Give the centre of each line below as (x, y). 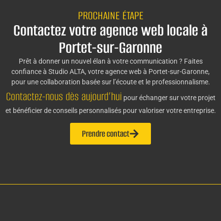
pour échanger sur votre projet (168, 98)
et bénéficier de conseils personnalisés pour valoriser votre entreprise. (110, 111)
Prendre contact (106, 134)
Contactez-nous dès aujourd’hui (64, 97)
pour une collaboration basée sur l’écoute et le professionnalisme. (110, 82)
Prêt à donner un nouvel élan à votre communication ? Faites (110, 61)
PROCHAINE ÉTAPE (110, 16)
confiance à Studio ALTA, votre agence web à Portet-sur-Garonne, (110, 72)
